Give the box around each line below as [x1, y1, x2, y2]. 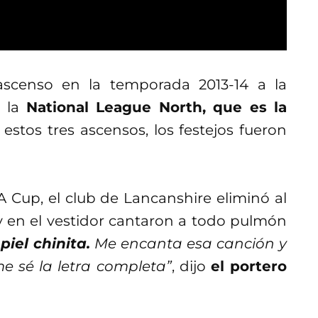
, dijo [171, 257, 211, 275]
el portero [210, 257, 287, 275]
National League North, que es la [26, 98, 287, 116]
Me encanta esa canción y [90, 234, 287, 252]
